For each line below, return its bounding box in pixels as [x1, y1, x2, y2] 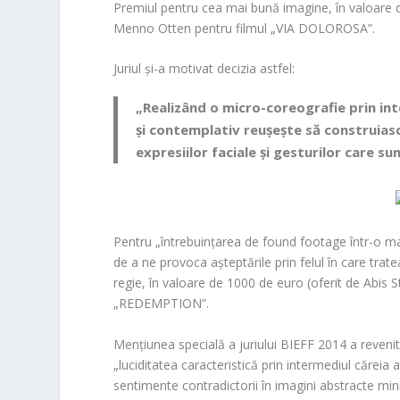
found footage [262, 233, 347, 251]
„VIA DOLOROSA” [271, 19, 373, 37]
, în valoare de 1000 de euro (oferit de [142, 274, 364, 292]
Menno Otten [113, 19, 192, 37]
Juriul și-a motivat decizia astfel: [113, 60, 296, 78]
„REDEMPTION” [113, 295, 207, 312]
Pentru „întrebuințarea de [113, 233, 263, 251]
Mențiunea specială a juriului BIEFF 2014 [113, 335, 347, 353]
